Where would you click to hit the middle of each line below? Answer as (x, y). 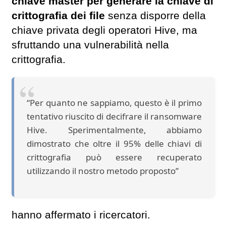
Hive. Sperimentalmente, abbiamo (114, 130)
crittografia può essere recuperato (114, 157)
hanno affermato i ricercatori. (81, 215)
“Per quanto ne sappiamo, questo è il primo (114, 103)
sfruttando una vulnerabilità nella (90, 45)
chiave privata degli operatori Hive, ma (104, 31)
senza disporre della (157, 16)
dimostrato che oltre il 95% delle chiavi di (114, 144)
